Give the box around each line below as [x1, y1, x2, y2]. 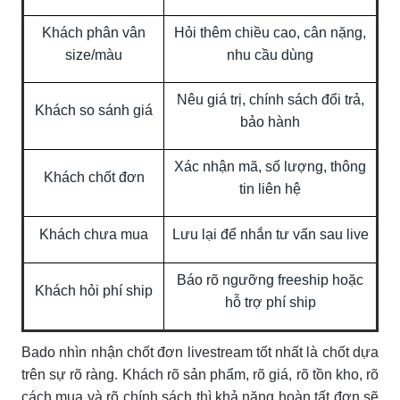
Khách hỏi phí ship [35, 282, 153, 298]
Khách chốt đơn [43, 169, 145, 185]
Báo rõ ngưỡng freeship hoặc [177, 271, 363, 287]
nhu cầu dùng [227, 46, 313, 62]
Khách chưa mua [39, 226, 148, 242]
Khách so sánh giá [35, 102, 153, 118]
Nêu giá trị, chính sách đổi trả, [176, 91, 364, 107]
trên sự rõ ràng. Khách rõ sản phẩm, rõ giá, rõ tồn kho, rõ [21, 366, 379, 382]
